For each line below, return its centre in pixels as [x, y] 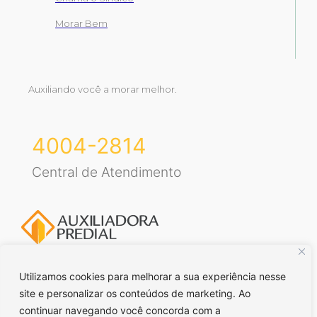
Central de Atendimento [106, 172]
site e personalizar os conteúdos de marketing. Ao [135, 293]
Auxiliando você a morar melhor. [103, 90]
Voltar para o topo [228, 299]
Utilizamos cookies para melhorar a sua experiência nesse [152, 276]
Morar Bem [81, 24]
